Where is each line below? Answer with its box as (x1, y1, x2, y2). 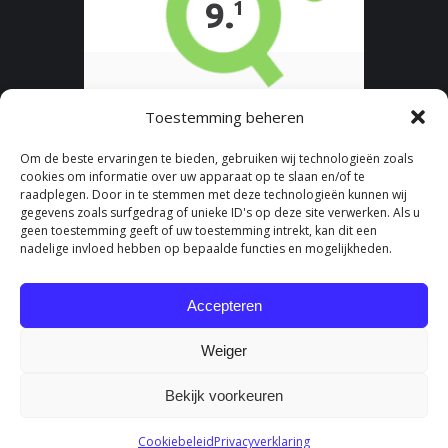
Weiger (201, 341, 247, 359)
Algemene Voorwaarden (289, 421, 427, 438)
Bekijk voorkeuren (165, 386, 283, 404)
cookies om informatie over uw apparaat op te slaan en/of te (20, 168, 365, 185)
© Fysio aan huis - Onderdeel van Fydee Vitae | (21, 421, 289, 438)
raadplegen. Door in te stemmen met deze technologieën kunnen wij (20, 186, 407, 203)
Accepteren (186, 296, 262, 314)
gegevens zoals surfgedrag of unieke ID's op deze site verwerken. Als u (20, 204, 420, 221)
